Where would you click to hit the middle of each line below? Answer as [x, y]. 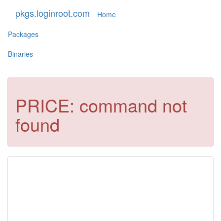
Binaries [20, 54]
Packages [23, 34]
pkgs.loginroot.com [53, 13]
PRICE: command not [101, 105]
